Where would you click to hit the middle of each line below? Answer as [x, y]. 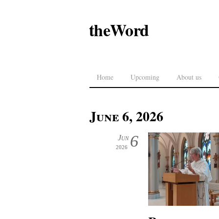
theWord [119, 30]
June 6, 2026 [126, 116]
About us [189, 77]
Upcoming [145, 77]
